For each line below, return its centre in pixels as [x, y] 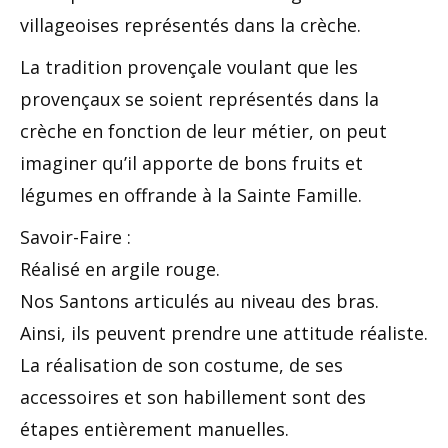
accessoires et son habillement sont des [193, 397]
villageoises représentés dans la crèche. [190, 25]
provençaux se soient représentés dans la [199, 99]
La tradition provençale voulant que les [189, 67]
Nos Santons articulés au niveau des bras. [199, 301]
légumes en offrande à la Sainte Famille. [191, 195]
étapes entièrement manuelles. [154, 429]
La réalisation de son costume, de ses [181, 365]
